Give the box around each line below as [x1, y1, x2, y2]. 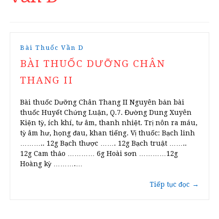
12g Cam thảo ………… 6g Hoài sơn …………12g [20, 150, 178, 158]
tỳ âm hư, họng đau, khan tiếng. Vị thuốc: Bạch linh [20, 129, 195, 137]
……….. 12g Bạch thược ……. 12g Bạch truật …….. [20, 139, 187, 148]
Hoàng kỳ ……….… [20, 160, 83, 168]
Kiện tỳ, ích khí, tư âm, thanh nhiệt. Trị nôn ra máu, [20, 119, 197, 127]
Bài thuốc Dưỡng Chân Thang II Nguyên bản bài [20, 98, 184, 107]
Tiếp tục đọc [150, 180, 190, 189]
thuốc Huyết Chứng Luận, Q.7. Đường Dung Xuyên [20, 109, 192, 117]
